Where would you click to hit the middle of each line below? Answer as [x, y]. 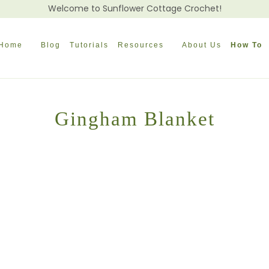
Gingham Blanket [134, 119]
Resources [141, 45]
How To [247, 45]
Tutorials [89, 45]
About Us [202, 45]
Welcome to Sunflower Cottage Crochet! [134, 8]
